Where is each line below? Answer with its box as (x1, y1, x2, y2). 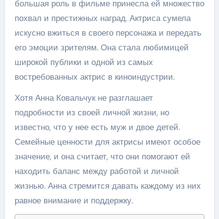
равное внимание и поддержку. (14, 195, 133, 206)
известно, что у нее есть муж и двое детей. (14, 121, 180, 132)
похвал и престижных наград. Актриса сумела (14, 12, 191, 23)
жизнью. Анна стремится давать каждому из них (14, 180, 201, 191)
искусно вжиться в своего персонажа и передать (14, 27, 201, 38)
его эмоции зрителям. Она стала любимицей (14, 42, 189, 53)
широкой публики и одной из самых (14, 56, 153, 67)
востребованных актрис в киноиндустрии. (14, 71, 175, 82)
